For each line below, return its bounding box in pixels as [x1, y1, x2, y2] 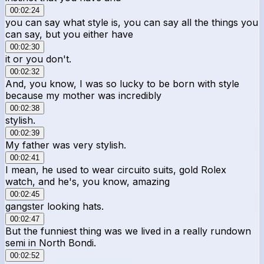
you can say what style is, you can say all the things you [5, 16, 258, 28]
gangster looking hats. [5, 200, 104, 212]
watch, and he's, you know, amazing [5, 175, 170, 187]
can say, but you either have [5, 28, 133, 40]
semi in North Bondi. [5, 236, 96, 249]
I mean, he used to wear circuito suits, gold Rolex [5, 163, 226, 176]
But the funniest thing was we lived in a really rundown [5, 225, 251, 237]
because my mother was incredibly [5, 89, 161, 101]
